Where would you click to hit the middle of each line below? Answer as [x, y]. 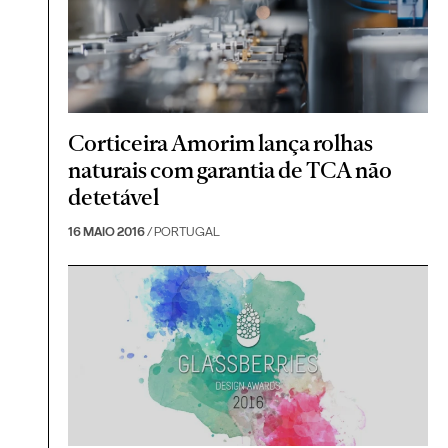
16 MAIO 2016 [107, 232]
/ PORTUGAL [183, 232]
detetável [114, 197]
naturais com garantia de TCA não [230, 170]
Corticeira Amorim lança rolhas [221, 143]
